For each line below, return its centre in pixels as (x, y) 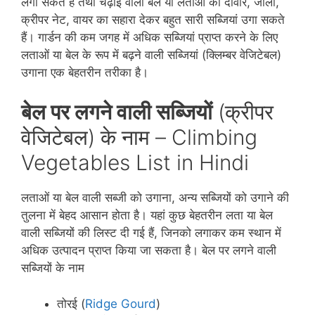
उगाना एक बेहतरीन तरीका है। (85, 72)
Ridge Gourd (121, 303)
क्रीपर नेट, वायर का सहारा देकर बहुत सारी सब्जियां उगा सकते (153, 19)
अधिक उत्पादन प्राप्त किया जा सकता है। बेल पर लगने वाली (149, 250)
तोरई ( (71, 303)
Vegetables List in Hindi (135, 162)
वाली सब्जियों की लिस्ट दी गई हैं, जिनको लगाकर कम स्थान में (151, 233)
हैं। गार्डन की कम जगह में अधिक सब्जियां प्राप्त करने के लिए (149, 37)
